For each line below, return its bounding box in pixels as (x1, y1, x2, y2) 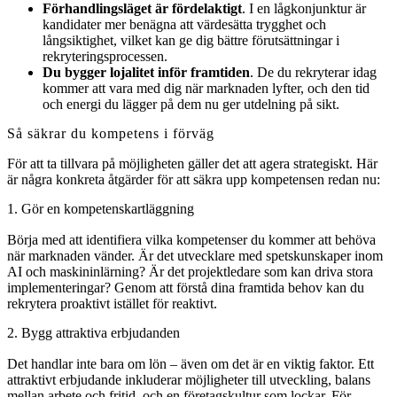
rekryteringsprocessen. (43, 49, 167, 65)
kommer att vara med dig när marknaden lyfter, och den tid (43, 81, 370, 97)
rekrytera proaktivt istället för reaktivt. (7, 296, 217, 312)
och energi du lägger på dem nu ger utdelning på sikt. (43, 97, 339, 113)
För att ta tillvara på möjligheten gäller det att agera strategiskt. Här (7, 156, 378, 172)
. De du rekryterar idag (250, 65, 377, 81)
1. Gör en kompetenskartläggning (7, 201, 194, 217)
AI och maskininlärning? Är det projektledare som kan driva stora (7, 264, 373, 280)
